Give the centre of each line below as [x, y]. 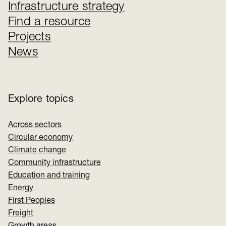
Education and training [49, 176]
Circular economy [40, 138]
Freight [21, 214]
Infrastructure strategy [66, 7]
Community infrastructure [54, 163]
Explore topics [41, 100]
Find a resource [49, 22]
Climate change [37, 151]
